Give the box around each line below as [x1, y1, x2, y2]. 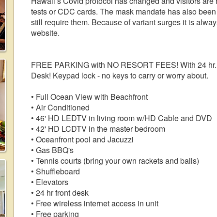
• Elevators [31, 176, 68, 187]
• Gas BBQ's [31, 144, 74, 155]
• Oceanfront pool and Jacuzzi [31, 134, 134, 145]
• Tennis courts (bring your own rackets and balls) [31, 155, 199, 166]
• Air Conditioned [31, 102, 90, 113]
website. [31, 27, 60, 38]
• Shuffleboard [31, 166, 80, 177]
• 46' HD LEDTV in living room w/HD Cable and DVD [31, 112, 212, 124]
